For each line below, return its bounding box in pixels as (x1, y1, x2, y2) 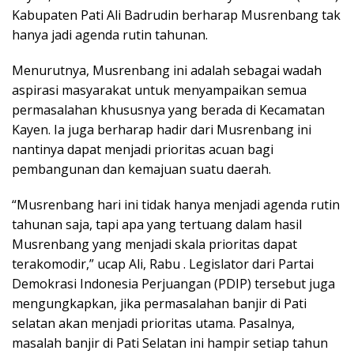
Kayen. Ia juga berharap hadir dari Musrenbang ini (12, 121, 311, 139)
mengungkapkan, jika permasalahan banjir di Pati (12, 295, 307, 313)
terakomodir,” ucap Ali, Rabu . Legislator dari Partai (12, 255, 314, 273)
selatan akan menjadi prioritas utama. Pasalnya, (12, 314, 295, 333)
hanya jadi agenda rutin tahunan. (12, 26, 208, 44)
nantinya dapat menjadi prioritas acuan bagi (12, 141, 273, 159)
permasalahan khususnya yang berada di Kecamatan (12, 101, 325, 119)
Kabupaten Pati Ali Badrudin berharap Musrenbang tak (12, 6, 341, 24)
